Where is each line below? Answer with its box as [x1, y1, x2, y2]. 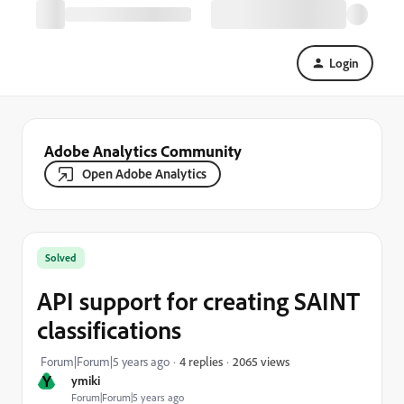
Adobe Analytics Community [44, 141, 242, 161]
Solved [45, 251, 77, 264]
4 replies [179, 353, 223, 369]
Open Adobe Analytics [82, 165, 207, 182]
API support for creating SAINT [37, 285, 360, 317]
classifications [37, 314, 181, 345]
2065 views [233, 353, 289, 369]
